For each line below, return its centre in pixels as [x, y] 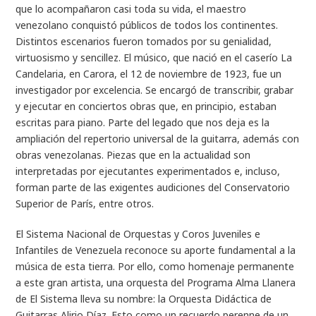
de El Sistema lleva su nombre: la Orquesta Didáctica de [144, 298]
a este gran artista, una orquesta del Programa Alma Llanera [156, 282]
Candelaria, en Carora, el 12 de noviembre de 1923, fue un [149, 73]
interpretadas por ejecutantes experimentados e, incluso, [148, 171]
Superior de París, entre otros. [85, 203]
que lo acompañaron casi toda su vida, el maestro [131, 8]
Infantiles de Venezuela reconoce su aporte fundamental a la [156, 250]
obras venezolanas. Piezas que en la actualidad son [133, 154]
